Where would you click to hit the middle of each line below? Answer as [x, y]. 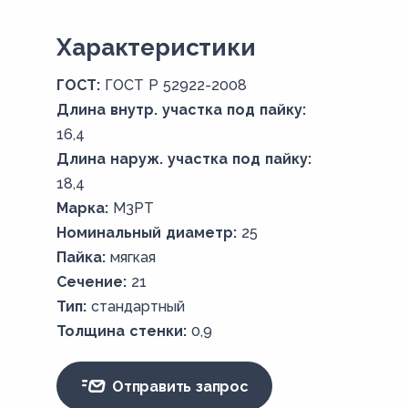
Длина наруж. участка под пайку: [184, 159]
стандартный [138, 306]
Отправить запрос [178, 386]
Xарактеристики [156, 47]
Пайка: [82, 257]
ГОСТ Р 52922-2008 [176, 85]
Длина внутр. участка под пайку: [182, 110]
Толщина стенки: [122, 331]
